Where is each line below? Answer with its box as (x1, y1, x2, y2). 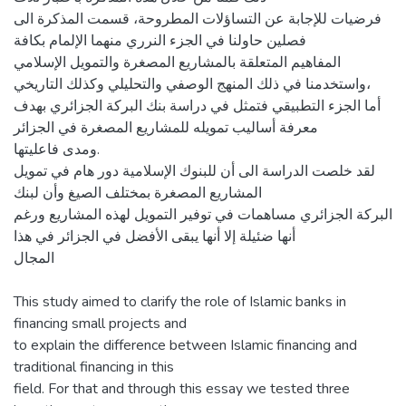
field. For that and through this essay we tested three (14, 378, 350, 399)
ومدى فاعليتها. (14, 139, 97, 159)
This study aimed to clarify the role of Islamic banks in (14, 291, 346, 312)
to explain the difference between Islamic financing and (14, 334, 357, 355)
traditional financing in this (14, 356, 174, 377)
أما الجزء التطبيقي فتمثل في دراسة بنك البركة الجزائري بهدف (14, 95, 381, 116)
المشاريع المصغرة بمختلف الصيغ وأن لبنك (14, 182, 262, 203)
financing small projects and (14, 313, 187, 333)
